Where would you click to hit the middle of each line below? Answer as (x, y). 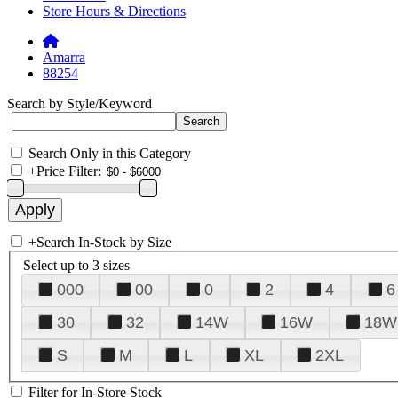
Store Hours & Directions (114, 11)
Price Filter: (69, 171)
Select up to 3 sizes (76, 265)
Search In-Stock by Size (104, 242)
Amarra (64, 57)
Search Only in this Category (110, 153)
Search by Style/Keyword (80, 103)
